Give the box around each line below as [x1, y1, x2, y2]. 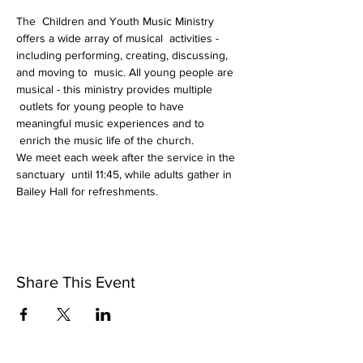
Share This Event [16, 273, 135, 291]
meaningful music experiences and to [16, 117, 207, 130]
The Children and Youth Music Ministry [16, 15, 217, 28]
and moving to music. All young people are [16, 66, 237, 79]
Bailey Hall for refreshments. [16, 185, 158, 198]
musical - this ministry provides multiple [16, 83, 216, 96]
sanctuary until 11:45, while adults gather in [16, 168, 235, 181]
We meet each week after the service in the [16, 151, 238, 164]
